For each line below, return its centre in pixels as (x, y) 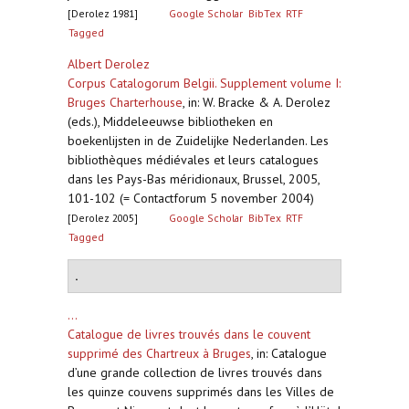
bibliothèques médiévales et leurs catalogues (193, 160)
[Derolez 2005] (103, 218)
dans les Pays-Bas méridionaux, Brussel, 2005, (194, 179)
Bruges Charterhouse (125, 102)
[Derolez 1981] (103, 13)
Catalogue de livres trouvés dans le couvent (189, 334)
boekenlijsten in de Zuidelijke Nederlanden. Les (198, 141)
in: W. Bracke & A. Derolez (259, 102)
